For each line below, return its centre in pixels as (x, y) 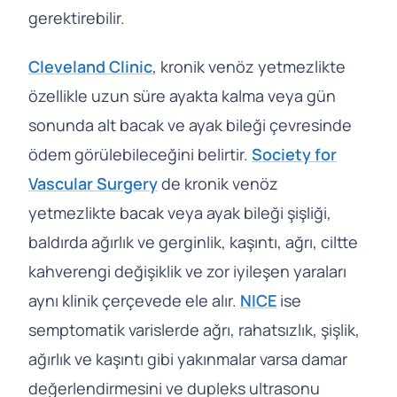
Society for (294, 154)
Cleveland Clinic (90, 66)
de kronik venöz (218, 183)
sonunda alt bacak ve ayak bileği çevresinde (190, 125)
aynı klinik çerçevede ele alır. (134, 300)
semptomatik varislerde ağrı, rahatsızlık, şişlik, (194, 329)
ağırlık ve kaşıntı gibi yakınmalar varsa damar (188, 358)
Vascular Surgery (93, 183)
